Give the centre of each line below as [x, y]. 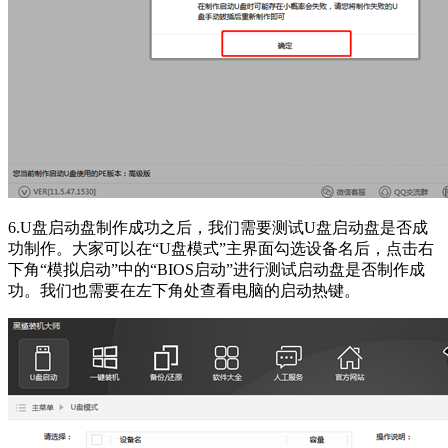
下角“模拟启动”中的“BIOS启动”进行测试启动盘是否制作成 [216, 270]
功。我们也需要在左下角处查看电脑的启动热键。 [184, 291]
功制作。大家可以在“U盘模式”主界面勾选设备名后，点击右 [221, 249]
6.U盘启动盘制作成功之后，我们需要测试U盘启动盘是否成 [218, 228]
